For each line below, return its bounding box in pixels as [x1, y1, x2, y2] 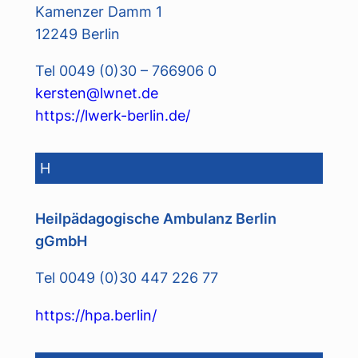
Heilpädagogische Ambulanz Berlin [34, 209, 276, 227]
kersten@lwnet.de [34, 84, 158, 102]
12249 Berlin [34, 24, 120, 42]
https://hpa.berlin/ [34, 305, 157, 324]
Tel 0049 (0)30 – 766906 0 [34, 62, 217, 80]
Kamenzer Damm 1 [34, 2, 162, 20]
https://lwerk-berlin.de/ [34, 106, 190, 125]
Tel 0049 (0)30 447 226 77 [34, 268, 218, 287]
